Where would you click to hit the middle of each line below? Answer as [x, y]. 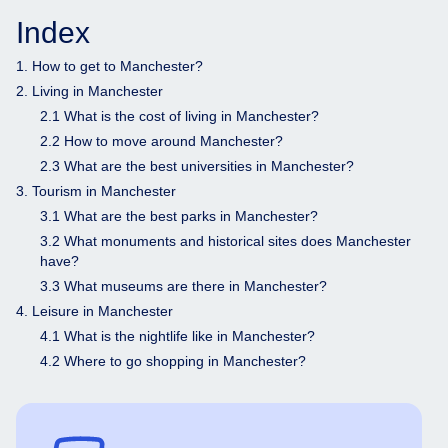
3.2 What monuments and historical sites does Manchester [225, 240]
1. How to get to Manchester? [109, 65]
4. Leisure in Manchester [94, 310]
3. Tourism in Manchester [96, 190]
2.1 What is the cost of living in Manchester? [179, 115]
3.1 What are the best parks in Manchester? [179, 215]
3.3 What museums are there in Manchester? [183, 285]
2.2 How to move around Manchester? [161, 140]
